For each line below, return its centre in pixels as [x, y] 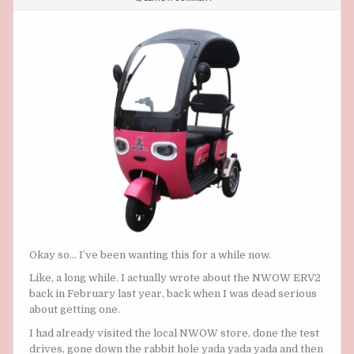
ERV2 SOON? [237, 43]
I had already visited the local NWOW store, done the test [174, 333]
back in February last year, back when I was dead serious [173, 294]
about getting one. [75, 310]
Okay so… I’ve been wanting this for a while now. [150, 255]
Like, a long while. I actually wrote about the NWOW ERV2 [175, 278]
